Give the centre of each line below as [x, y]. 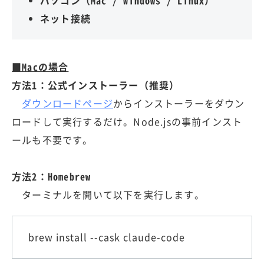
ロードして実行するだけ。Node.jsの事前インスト [127, 121]
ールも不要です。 [52, 139]
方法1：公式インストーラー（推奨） [96, 85]
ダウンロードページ [68, 103]
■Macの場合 [40, 66]
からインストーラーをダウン [179, 103]
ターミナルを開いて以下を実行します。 [108, 194]
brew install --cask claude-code [107, 237]
